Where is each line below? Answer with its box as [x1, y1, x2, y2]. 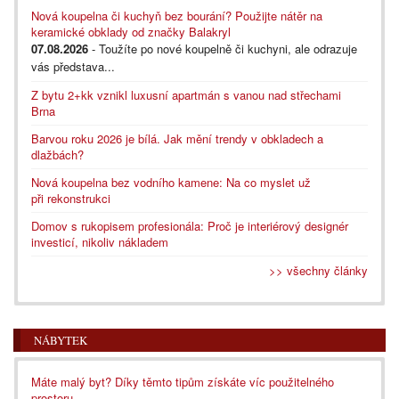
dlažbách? [31, 145, 84, 163]
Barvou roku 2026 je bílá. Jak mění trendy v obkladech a [31, 129, 323, 147]
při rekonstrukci [31, 189, 110, 207]
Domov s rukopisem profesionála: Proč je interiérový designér [31, 216, 348, 234]
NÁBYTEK [34, 331, 87, 348]
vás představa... [31, 57, 115, 75]
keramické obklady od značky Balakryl [31, 22, 231, 40]
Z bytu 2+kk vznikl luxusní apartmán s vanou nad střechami [31, 85, 341, 103]
